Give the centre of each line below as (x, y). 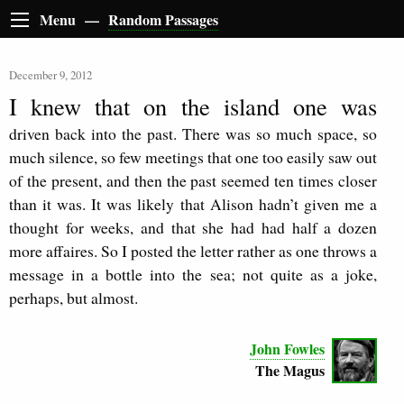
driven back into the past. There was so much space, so (193, 134)
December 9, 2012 (50, 75)
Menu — (74, 20)
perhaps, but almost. (73, 298)
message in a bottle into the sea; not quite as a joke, (193, 275)
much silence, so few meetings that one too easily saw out (193, 157)
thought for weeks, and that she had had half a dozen (193, 228)
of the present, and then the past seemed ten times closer (193, 181)
